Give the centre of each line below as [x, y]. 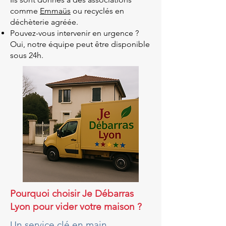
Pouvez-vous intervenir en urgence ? [74, 33]
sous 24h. [27, 55]
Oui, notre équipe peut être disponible [80, 44]
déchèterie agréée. [44, 22]
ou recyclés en [97, 11]
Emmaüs [55, 11]
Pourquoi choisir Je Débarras [72, 193]
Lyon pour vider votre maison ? [76, 207]
